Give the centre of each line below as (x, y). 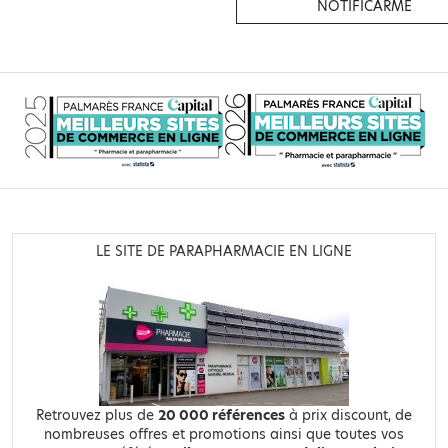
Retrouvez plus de (97, 416)
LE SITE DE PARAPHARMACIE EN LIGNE (224, 252)
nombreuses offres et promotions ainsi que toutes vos (224, 435)
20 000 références (221, 416)
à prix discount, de (348, 416)
